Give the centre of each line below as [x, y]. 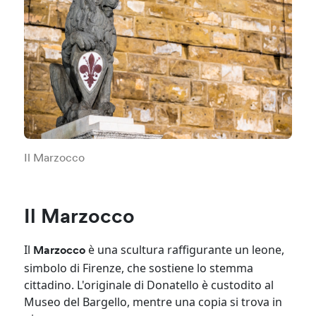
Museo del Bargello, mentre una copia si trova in [153, 302]
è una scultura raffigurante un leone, [185, 249]
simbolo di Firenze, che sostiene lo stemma [139, 268]
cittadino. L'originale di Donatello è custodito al [149, 285]
